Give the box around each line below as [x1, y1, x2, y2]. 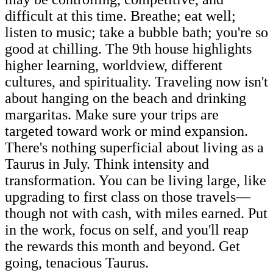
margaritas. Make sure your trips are [5, 106, 219, 122]
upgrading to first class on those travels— [5, 188, 250, 205]
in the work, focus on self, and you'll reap [5, 221, 249, 238]
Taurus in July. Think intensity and [5, 155, 209, 172]
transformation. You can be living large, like [5, 172, 266, 188]
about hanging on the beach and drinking [5, 90, 246, 106]
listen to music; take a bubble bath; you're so [5, 24, 268, 40]
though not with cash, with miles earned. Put [5, 205, 268, 221]
